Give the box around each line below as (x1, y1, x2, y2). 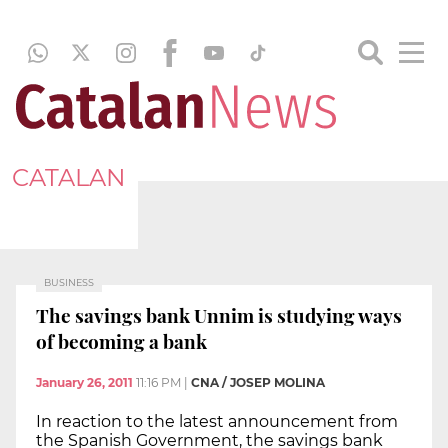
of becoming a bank (36, 327, 207, 354)
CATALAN (12, 162, 126, 192)
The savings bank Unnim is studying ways (36, 301, 402, 328)
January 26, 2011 (36, 375, 133, 391)
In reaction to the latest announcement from (36, 412, 398, 432)
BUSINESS (44, 277, 94, 288)
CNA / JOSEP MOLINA (191, 375, 325, 391)
